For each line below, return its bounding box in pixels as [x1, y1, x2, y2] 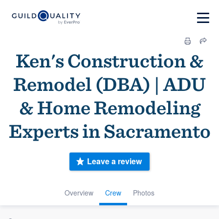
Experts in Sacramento [8, 119, 211, 143]
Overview [65, 187, 93, 197]
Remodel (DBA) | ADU [13, 72, 206, 96]
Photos [133, 187, 154, 197]
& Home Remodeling [19, 96, 200, 119]
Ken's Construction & [15, 49, 204, 72]
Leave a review [87, 155, 142, 167]
